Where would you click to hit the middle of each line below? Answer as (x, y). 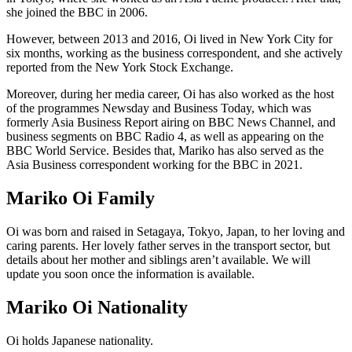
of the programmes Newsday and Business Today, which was (159, 108)
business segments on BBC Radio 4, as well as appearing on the (165, 137)
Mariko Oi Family (81, 198)
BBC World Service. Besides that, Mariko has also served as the (165, 151)
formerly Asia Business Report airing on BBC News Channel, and (171, 123)
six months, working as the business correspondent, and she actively (174, 53)
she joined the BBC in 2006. (77, 13)
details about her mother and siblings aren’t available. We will (158, 260)
